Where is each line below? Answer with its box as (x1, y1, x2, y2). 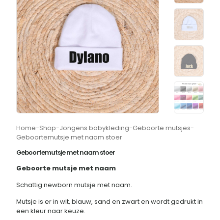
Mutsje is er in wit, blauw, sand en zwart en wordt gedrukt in (16, 197, 203, 207)
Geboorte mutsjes (133, 123, 191, 133)
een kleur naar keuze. (16, 206, 85, 216)
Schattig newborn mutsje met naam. (16, 180, 132, 190)
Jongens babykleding (59, 123, 129, 133)
